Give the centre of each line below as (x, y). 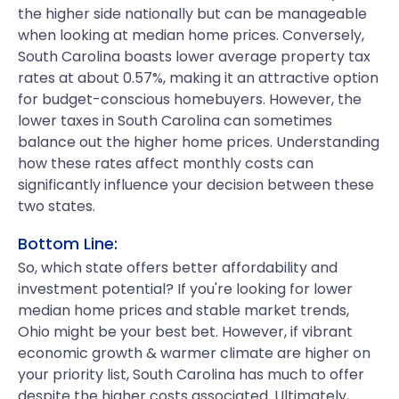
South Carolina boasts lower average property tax (194, 57)
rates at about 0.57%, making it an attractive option (198, 78)
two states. (57, 206)
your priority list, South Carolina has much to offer (191, 375)
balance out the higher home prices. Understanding (199, 142)
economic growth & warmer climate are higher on (194, 353)
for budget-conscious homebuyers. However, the (190, 99)
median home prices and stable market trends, (183, 310)
